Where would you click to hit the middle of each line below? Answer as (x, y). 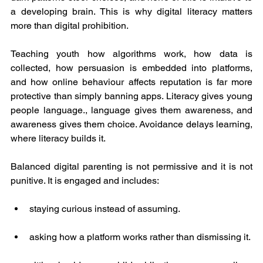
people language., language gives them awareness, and (131, 110)
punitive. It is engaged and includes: (85, 181)
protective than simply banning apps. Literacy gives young (131, 96)
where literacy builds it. (58, 139)
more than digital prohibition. (70, 26)
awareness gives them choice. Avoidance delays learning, (131, 124)
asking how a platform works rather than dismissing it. (140, 237)
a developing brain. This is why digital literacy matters (131, 12)
